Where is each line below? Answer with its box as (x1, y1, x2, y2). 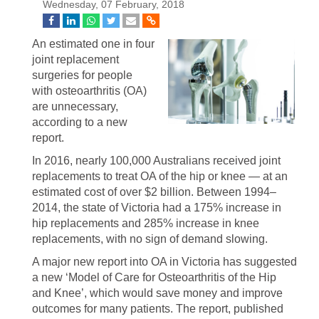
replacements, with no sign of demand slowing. (32, 233, 268, 245)
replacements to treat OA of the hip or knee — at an (32, 170, 288, 182)
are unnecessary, (32, 100, 118, 113)
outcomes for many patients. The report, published (32, 303, 283, 315)
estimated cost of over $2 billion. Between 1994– (32, 186, 276, 198)
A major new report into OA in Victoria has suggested (32, 256, 297, 268)
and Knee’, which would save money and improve (32, 287, 283, 299)
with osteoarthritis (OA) (32, 85, 147, 97)
